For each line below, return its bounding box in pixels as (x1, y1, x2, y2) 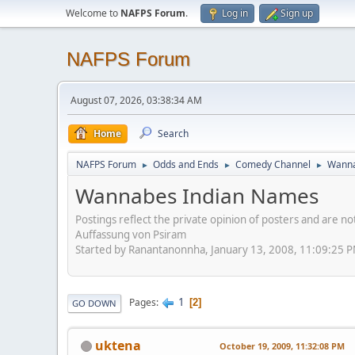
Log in (222, 6, 248, 20)
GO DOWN (72, 296, 116, 309)
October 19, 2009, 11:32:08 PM (219, 339, 345, 352)
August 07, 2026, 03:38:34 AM (71, 94, 202, 107)
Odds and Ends (153, 158, 219, 171)
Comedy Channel (235, 158, 311, 171)
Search (158, 127, 189, 140)
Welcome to (66, 6, 120, 20)
